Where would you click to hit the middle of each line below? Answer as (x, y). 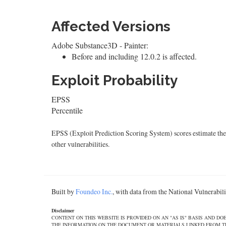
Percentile (67, 110)
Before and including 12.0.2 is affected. (134, 56)
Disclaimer (63, 210)
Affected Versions (111, 26)
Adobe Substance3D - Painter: (100, 45)
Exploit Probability (115, 80)
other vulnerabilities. (80, 144)
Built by (64, 191)
